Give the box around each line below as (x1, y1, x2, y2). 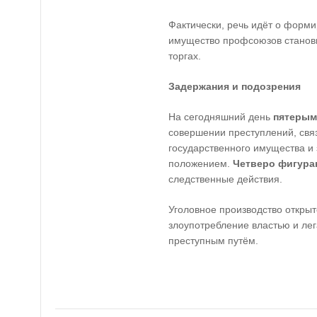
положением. (168, 158, 233, 169)
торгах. (168, 50, 201, 62)
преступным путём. (168, 235, 258, 246)
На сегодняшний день (168, 111, 273, 122)
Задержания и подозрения (168, 81, 301, 92)
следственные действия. (168, 173, 282, 185)
